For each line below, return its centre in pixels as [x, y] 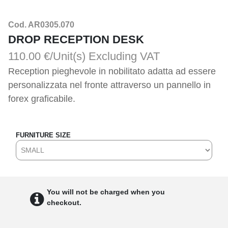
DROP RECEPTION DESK [76, 39]
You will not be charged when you [106, 192]
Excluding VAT [124, 56]
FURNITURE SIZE [43, 135]
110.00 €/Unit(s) [47, 56]
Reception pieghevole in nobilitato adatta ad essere [112, 71]
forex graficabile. [42, 99]
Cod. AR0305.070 [41, 25]
